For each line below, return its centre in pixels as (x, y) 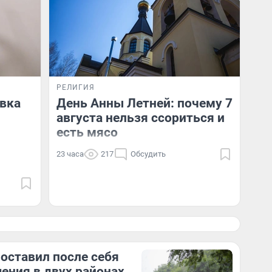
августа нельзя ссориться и (141, 118)
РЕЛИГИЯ (76, 87)
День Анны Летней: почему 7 (144, 103)
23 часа (70, 154)
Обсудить (148, 154)
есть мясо (87, 132)
